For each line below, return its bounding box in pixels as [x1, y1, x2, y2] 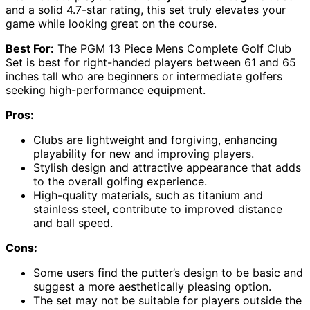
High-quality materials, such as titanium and [33, 188, 263, 203]
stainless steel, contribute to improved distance [33, 202, 282, 217]
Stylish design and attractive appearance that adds [33, 161, 301, 175]
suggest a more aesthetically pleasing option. [33, 280, 271, 294]
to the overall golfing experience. [33, 174, 207, 189]
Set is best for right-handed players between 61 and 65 [6, 55, 296, 70]
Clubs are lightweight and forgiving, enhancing [33, 133, 277, 147]
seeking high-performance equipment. [6, 83, 206, 98]
